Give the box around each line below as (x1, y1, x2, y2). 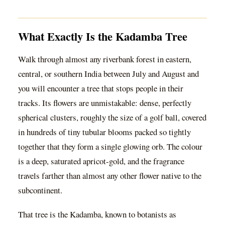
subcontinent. (18, 184, 62, 196)
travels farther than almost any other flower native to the (18, 169, 201, 181)
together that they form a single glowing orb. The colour (18, 140, 202, 152)
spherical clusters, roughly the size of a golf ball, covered (18, 111, 206, 123)
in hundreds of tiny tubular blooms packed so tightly (18, 126, 191, 138)
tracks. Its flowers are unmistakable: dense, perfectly (18, 96, 191, 108)
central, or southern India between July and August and (18, 67, 199, 79)
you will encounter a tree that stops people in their (18, 82, 183, 94)
